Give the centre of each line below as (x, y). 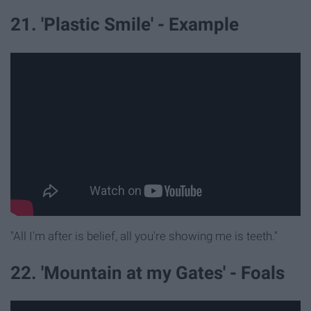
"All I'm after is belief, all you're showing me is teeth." (144, 236)
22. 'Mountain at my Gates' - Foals (148, 272)
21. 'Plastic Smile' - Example (125, 25)
